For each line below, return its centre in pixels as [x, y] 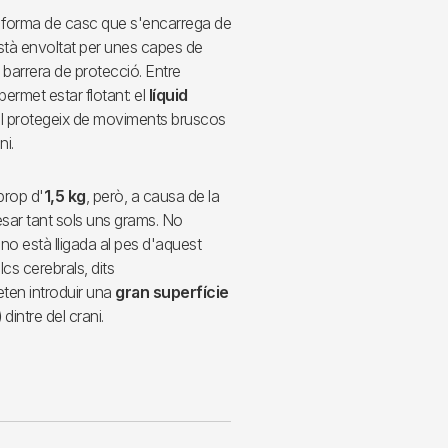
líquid [166, 95]
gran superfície [172, 292]
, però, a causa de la [152, 196]
